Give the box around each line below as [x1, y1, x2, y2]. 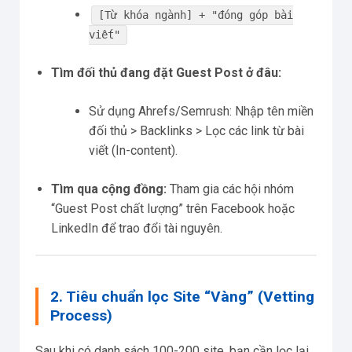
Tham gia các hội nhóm [167, 181, 294, 197]
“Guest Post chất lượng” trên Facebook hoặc [51, 201, 295, 217]
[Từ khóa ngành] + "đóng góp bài [98, 9, 294, 22]
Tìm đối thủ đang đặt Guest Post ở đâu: [51, 65, 281, 81]
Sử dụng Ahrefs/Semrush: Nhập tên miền [89, 104, 313, 119]
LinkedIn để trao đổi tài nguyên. [51, 221, 222, 236]
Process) [50, 306, 112, 325]
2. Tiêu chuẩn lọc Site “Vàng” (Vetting [50, 288, 314, 306]
